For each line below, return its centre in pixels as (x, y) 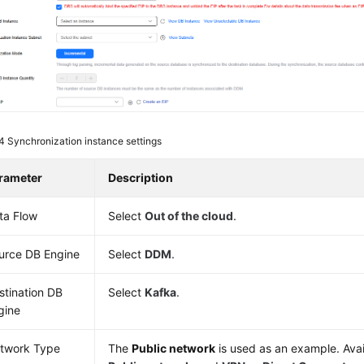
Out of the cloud (189, 216)
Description (141, 178)
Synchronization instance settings (85, 141)
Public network (174, 349)
